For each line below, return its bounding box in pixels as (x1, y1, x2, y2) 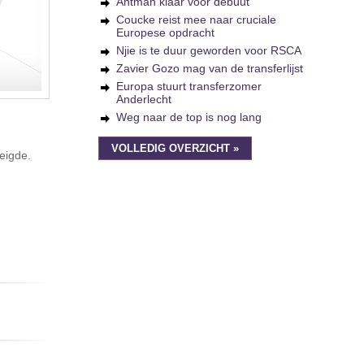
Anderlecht (116, 93, 171, 106)
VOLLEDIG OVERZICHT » (111, 143, 239, 154)
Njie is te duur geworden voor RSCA (116, 44, 301, 57)
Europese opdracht (116, 26, 214, 39)
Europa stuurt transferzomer (116, 80, 262, 93)
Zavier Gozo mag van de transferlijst (116, 62, 303, 75)
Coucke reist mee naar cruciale (116, 13, 276, 26)
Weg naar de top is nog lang (116, 110, 262, 123)
